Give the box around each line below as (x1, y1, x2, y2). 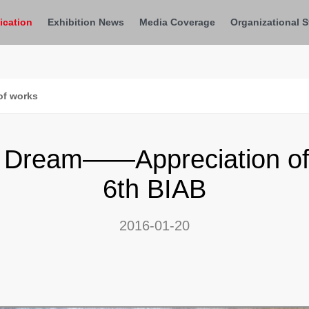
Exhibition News (47, 16, 124, 28)
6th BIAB (103, 175, 206, 203)
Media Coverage (139, 16, 215, 28)
